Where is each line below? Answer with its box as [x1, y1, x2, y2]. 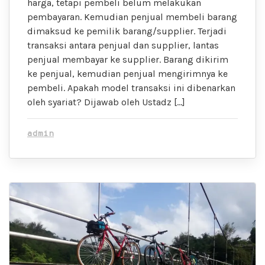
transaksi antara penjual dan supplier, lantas [27, 40, 219, 51]
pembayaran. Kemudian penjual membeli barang [27, 11, 237, 23]
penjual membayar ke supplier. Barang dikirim [27, 54, 228, 66]
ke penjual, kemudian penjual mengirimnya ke [27, 68, 228, 80]
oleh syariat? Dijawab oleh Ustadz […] [27, 96, 185, 108]
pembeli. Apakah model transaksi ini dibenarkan [27, 82, 235, 94]
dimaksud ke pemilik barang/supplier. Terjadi [27, 25, 227, 37]
